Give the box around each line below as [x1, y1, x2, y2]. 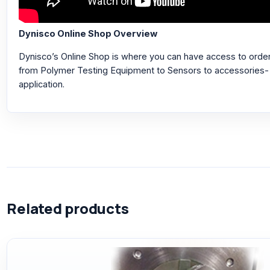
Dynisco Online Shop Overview [19, 28, 157, 39]
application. [19, 78, 64, 90]
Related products [7, 198, 129, 219]
